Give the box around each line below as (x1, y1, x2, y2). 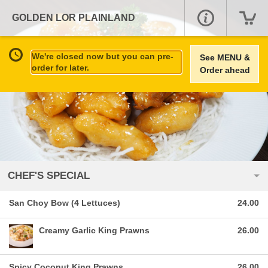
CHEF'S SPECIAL (8, 170, 90, 182)
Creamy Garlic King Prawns (39, 225, 150, 235)
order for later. (32, 62, 89, 72)
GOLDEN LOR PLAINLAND (12, 13, 135, 23)
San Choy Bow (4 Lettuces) (9, 197, 120, 208)
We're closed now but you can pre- (32, 51, 173, 61)
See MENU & (199, 53, 250, 62)
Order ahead (199, 65, 250, 75)
